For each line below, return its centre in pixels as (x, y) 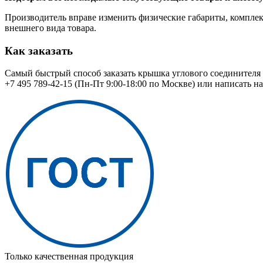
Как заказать (39, 50)
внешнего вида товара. (50, 28)
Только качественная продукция (69, 257)
